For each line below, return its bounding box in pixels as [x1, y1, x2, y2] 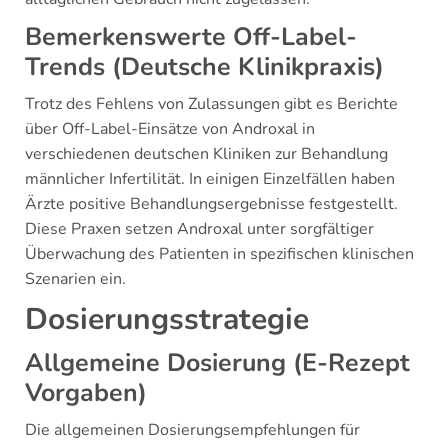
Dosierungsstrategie [25, 299, 309, 340]
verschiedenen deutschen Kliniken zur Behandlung [25, 143, 388, 165]
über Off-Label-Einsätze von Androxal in [25, 118, 315, 140]
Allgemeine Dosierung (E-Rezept [25, 346, 410, 380]
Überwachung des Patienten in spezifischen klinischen [25, 243, 414, 265]
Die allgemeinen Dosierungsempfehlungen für [25, 419, 360, 441]
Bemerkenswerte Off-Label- [25, 20, 357, 54]
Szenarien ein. [25, 268, 126, 290]
